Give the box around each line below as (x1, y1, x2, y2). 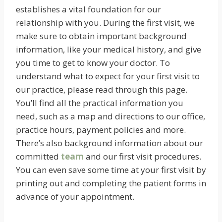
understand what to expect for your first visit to (16, 70, 200, 82)
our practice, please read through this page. (16, 84, 187, 95)
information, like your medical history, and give (16, 44, 201, 55)
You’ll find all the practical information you (16, 97, 183, 109)
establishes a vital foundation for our (16, 3, 161, 15)
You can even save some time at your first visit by (16, 164, 206, 175)
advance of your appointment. (16, 191, 134, 202)
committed (16, 151, 61, 162)
